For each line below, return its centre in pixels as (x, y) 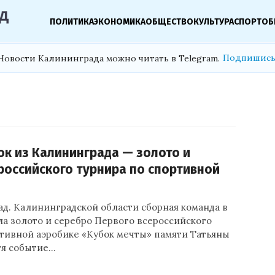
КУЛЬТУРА (214, 21)
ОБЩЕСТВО (170, 21)
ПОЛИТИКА (72, 21)
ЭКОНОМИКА (120, 21)
